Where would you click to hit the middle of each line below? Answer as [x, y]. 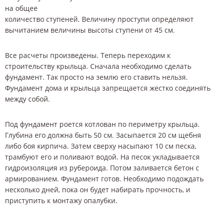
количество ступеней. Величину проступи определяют [99, 19]
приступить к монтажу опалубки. [61, 201]
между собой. [28, 99]
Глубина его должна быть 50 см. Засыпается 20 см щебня [103, 135]
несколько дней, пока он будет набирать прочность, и [98, 190]
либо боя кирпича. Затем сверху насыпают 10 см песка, [101, 146]
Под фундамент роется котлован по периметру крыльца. [102, 124]
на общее [21, 8]
